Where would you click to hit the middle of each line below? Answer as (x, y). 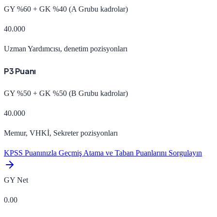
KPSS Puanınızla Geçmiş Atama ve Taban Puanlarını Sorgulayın (103, 153)
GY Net (16, 180)
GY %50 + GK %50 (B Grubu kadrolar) (66, 93)
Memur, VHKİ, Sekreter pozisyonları (61, 133)
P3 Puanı (20, 71)
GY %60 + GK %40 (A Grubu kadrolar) (66, 9)
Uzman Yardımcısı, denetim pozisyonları (66, 48)
